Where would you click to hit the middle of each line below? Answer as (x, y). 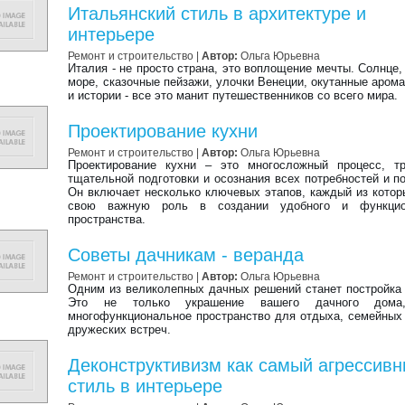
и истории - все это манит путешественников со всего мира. (233, 95)
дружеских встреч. (120, 330)
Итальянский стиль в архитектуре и (217, 14)
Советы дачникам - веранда (186, 255)
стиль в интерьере (146, 386)
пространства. (107, 219)
